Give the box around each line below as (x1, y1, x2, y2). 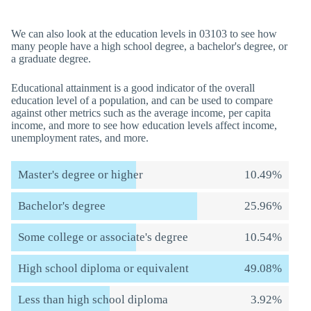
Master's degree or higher (18, 168, 143, 181)
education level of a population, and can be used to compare (11, 94, 273, 106)
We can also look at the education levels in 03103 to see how (11, 28, 277, 40)
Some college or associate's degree (18, 230, 188, 244)
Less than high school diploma (18, 293, 168, 306)
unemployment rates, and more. (11, 132, 149, 144)
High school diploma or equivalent (18, 262, 189, 275)
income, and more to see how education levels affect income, (11, 119, 277, 131)
